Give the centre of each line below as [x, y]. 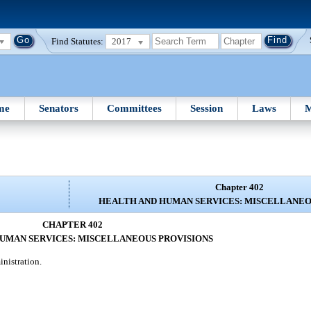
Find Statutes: [78, 41]
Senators [58, 108]
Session [207, 108]
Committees [135, 108]
